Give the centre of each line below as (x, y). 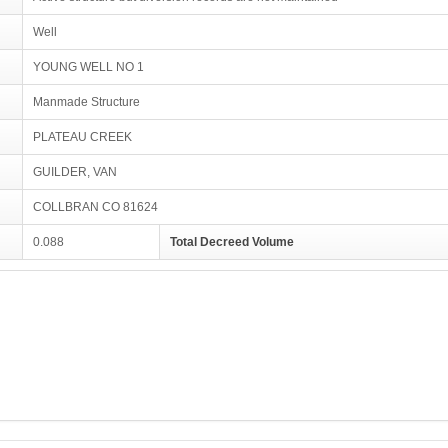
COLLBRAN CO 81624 (95, 207)
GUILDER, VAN (75, 172)
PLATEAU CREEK (82, 137)
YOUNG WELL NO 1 (88, 67)
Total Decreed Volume (232, 242)
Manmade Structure (86, 102)
